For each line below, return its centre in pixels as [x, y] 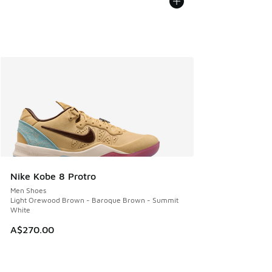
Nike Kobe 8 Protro [53, 176]
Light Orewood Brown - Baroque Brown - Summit [94, 200]
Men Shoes [28, 190]
